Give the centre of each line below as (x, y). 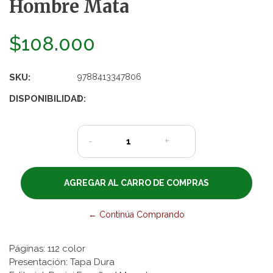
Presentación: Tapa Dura (62, 262)
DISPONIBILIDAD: (48, 98)
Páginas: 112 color (47, 248)
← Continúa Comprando (136, 214)
